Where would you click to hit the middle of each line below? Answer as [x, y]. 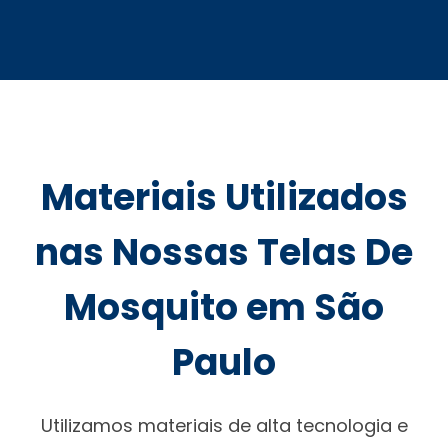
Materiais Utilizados [224, 197]
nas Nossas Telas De [224, 252]
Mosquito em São [224, 307]
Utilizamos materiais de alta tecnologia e [224, 425]
